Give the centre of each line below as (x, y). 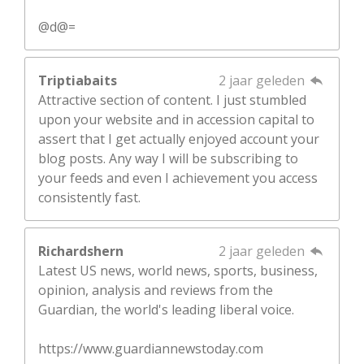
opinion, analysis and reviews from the (156, 290)
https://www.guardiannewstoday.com (151, 349)
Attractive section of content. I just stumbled (172, 100)
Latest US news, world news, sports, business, (178, 271)
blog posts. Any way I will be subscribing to (168, 159)
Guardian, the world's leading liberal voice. (166, 310)
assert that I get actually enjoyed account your (179, 139)
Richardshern (81, 251)
